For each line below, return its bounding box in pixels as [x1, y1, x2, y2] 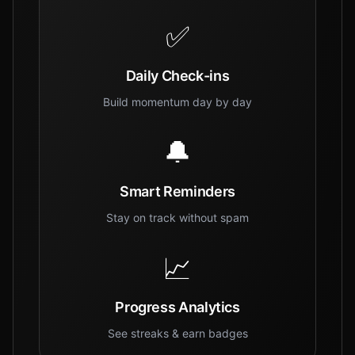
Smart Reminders [120, 183, 235, 200]
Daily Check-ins [125, 67, 230, 84]
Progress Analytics [115, 299, 240, 315]
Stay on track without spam [106, 211, 249, 224]
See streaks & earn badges [107, 326, 248, 340]
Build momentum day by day [103, 95, 252, 109]
